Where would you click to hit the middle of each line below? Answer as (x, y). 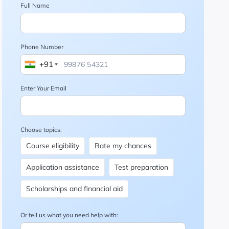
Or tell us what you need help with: (69, 215)
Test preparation (141, 167)
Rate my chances (123, 146)
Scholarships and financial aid (74, 189)
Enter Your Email (43, 88)
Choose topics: (41, 130)
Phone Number (42, 47)
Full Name (35, 5)
